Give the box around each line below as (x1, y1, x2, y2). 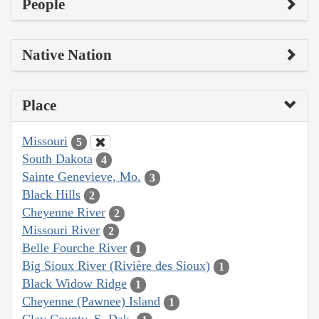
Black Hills (22, 187, 80, 202)
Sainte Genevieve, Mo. (22, 169, 141, 184)
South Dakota (22, 152, 93, 167)
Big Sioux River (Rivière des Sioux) (22, 258, 210, 273)
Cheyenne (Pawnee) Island (22, 294, 160, 309)
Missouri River (22, 223, 100, 238)
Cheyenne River (22, 205, 105, 220)
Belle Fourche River (22, 241, 127, 256)
